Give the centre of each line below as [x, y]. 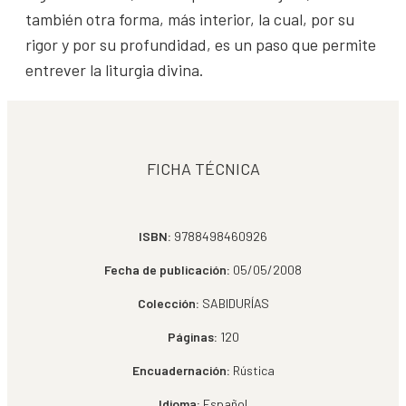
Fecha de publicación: [167, 270]
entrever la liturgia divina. [115, 70]
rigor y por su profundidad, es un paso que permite [201, 45]
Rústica [252, 371]
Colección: [168, 304]
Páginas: [192, 337]
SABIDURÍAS [235, 304]
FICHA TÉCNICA [203, 169]
